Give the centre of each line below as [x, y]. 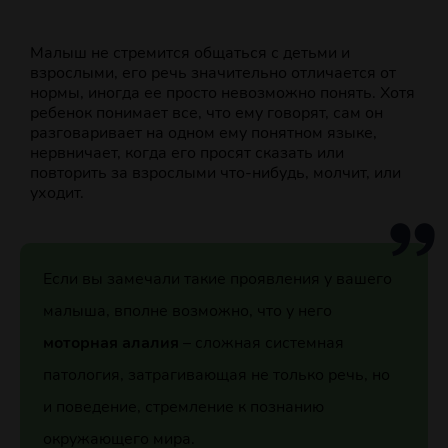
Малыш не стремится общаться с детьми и [190, 53]
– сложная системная [261, 343]
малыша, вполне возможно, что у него [187, 311]
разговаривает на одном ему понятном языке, [203, 133]
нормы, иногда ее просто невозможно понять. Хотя [222, 93]
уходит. [57, 193]
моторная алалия [110, 343]
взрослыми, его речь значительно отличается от [213, 73]
